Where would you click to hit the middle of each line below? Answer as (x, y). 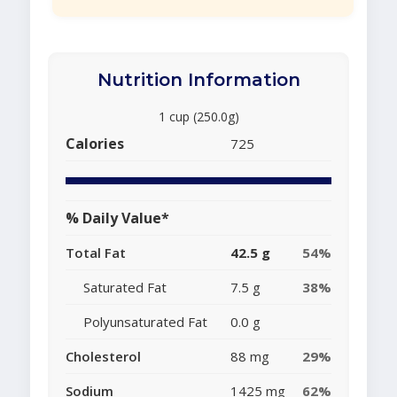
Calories (95, 144)
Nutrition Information (198, 80)
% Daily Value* (117, 218)
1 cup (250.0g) (198, 117)
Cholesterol (103, 357)
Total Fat (96, 253)
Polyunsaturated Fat (145, 322)
